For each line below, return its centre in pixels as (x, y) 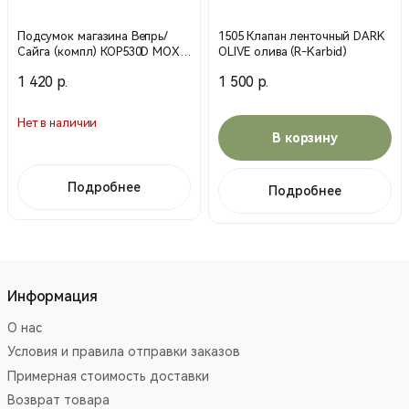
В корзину (305, 137)
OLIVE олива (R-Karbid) (283, 51)
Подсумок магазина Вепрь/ (93, 36)
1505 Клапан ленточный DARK (302, 36)
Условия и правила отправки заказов (124, 352)
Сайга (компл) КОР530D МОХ (99, 51)
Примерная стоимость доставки (108, 376)
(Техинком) (48, 67)
